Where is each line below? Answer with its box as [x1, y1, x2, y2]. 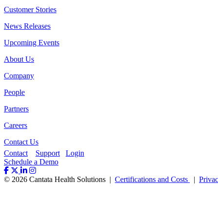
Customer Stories [4, 5, 56, 14]
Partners [4, 105, 29, 113]
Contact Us [4, 138, 38, 146]
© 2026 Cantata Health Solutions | [4, 175, 115, 184]
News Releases [4, 22, 51, 31]
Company [4, 72, 34, 80]
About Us [4, 55, 34, 64]
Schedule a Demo [4, 158, 58, 166]
